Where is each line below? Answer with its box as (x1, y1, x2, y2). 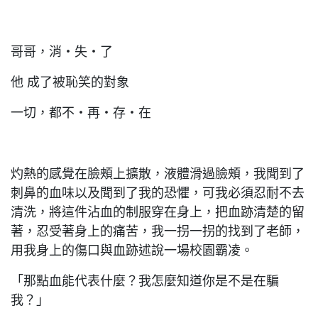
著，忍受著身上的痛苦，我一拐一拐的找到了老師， (11, 224, 305, 238)
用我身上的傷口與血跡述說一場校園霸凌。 (11, 243, 253, 258)
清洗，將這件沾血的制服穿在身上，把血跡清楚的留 (11, 205, 305, 219)
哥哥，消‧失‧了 (11, 45, 113, 59)
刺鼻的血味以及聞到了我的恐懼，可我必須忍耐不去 (11, 186, 305, 200)
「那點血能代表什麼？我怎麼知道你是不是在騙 (11, 274, 279, 288)
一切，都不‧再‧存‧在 (11, 106, 151, 120)
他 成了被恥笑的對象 (11, 75, 129, 89)
